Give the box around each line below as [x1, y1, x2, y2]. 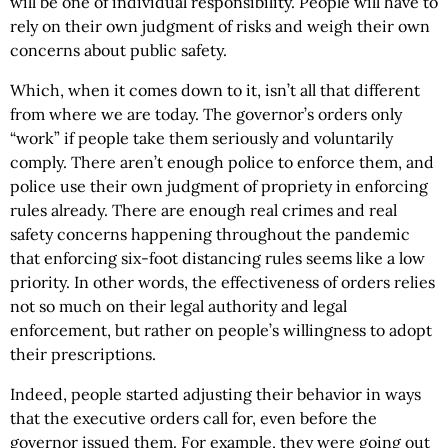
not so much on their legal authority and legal [10, 296, 347, 317]
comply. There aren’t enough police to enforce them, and [10, 152, 434, 173]
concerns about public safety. [10, 40, 227, 61]
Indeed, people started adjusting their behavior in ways [10, 384, 421, 405]
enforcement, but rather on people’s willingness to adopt [10, 320, 432, 341]
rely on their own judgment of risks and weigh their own [10, 16, 430, 37]
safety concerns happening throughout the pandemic [10, 224, 410, 245]
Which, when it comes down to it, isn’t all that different [10, 80, 420, 101]
